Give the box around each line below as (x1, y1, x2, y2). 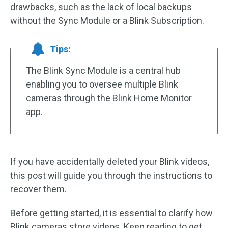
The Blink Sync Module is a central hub (26, 65, 181, 76)
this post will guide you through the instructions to (10, 170, 212, 181)
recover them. (10, 184, 67, 194)
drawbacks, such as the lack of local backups (10, 2, 192, 12)
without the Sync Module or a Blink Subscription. (10, 15, 204, 26)
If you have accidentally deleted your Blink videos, (10, 156, 209, 167)
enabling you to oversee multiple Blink (26, 79, 178, 90)
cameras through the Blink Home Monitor (26, 93, 192, 103)
